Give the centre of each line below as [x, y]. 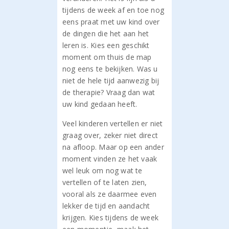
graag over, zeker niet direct [110, 135]
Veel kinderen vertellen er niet [113, 123]
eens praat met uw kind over [111, 22]
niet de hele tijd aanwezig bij [111, 81]
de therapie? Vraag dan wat [109, 92]
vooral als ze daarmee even [110, 194]
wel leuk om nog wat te [102, 170]
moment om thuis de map [107, 57]
